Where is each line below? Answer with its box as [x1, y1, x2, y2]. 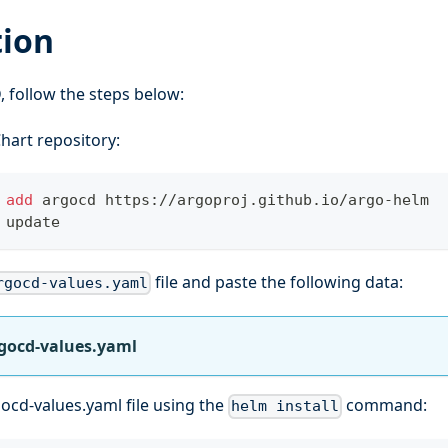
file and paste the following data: [151, 271, 404, 294]
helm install [231, 397, 340, 416]
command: [342, 394, 428, 417]
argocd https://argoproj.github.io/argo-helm [33, 191, 429, 210]
